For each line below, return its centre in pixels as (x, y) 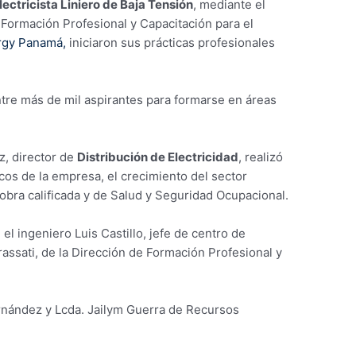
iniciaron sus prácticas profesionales (171, 42)
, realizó (261, 157)
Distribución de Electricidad (158, 157)
